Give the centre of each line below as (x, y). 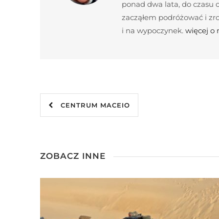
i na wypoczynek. (153, 31)
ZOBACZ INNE (73, 156)
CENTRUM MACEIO (92, 105)
